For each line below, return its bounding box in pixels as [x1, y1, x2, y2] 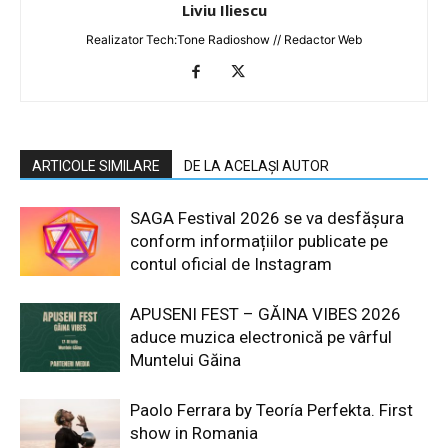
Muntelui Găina [130, 349, 241, 370]
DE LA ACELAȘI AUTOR [184, 157, 329, 174]
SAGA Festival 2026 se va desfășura [130, 207, 404, 228]
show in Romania [130, 422, 258, 443]
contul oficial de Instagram [130, 253, 332, 274]
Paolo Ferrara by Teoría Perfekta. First [130, 399, 413, 420]
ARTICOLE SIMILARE [32, 157, 160, 174]
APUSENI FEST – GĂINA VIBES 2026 [130, 303, 401, 324]
